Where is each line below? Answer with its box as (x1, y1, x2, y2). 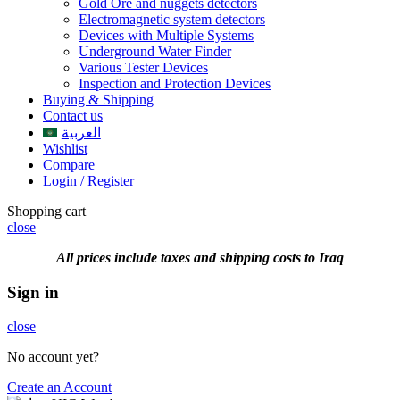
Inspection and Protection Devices (79, 75, 271, 91)
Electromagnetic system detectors (79, 11, 265, 27)
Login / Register (43, 172, 134, 188)
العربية (61, 124, 101, 140)
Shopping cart (7, 203, 86, 219)
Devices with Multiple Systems (79, 27, 254, 43)
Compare (43, 156, 95, 172)
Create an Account (7, 379, 112, 396)
